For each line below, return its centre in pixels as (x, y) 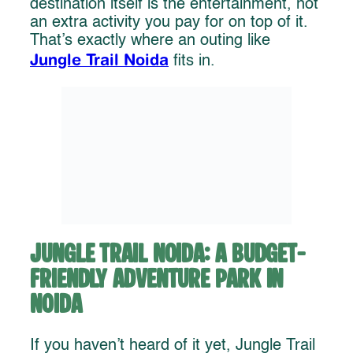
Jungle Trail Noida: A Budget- (168, 255)
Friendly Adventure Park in (157, 281)
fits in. (192, 61)
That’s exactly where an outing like (150, 41)
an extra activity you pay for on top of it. (169, 22)
